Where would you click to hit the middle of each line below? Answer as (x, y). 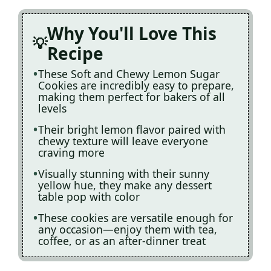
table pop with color (89, 197)
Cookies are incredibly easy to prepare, (136, 85)
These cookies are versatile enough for (135, 218)
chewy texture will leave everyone (123, 141)
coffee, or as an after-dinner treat (122, 241)
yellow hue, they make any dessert (125, 185)
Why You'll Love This (132, 33)
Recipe (75, 53)
